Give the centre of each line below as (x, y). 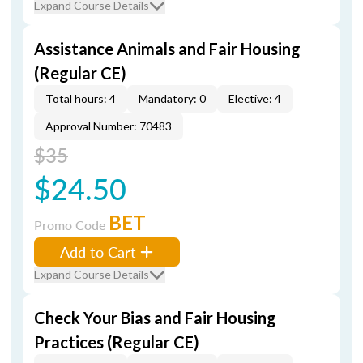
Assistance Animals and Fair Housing (167, 49)
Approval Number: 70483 (109, 126)
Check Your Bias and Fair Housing (155, 318)
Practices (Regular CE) (117, 342)
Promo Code (71, 225)
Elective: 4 (255, 98)
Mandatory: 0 (172, 98)
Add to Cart (98, 252)
